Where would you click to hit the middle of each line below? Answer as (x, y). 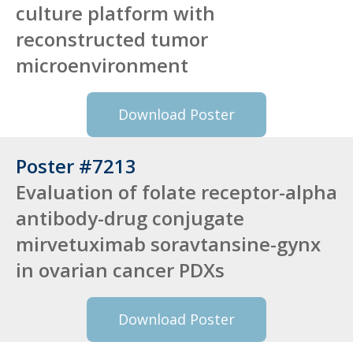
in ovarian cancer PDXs (120, 269)
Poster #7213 (76, 165)
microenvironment (102, 65)
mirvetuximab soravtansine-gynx (168, 243)
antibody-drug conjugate (130, 217)
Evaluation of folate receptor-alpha (176, 191)
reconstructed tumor (112, 39)
